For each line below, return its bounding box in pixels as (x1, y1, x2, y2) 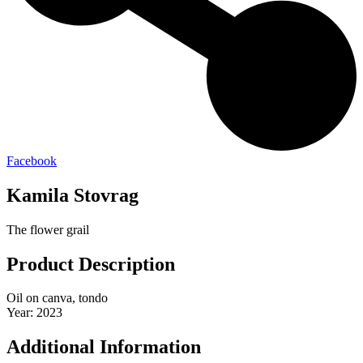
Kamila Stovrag (6, 184, 139, 206)
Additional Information (6, 336, 201, 358)
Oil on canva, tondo (6, 291, 108, 305)
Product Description (6, 253, 175, 275)
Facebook (6, 153, 57, 168)
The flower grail (6, 222, 89, 237)
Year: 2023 (6, 305, 62, 320)
